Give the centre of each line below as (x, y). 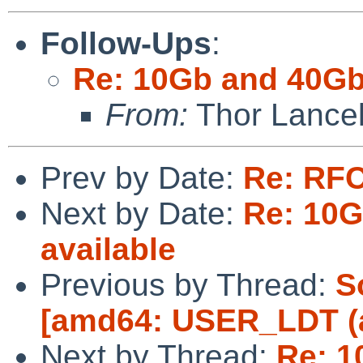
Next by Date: (142, 213)
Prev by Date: (142, 177)
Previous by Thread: (188, 284)
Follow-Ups (126, 43)
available (108, 249)
